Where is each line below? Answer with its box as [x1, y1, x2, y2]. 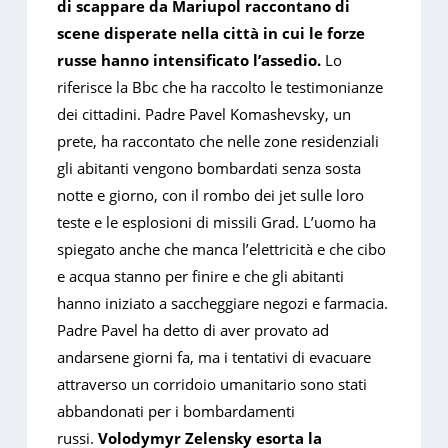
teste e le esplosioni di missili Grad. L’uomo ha [57, 212, 377, 233]
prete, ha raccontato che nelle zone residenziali [57, 131, 380, 152]
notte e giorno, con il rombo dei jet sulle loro [57, 185, 365, 206]
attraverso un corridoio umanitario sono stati [57, 374, 368, 395]
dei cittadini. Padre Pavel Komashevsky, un [57, 104, 352, 125]
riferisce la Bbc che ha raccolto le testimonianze [57, 77, 384, 98]
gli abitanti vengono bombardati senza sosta [57, 158, 362, 179]
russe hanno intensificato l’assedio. [57, 50, 326, 71]
